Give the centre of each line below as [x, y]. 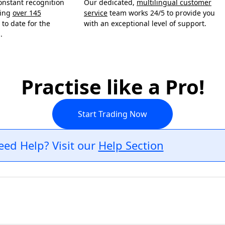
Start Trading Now [113, 114]
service [96, 13]
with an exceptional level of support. [145, 23]
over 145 [27, 13]
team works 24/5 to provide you [161, 13]
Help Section [131, 145]
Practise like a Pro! [113, 87]
